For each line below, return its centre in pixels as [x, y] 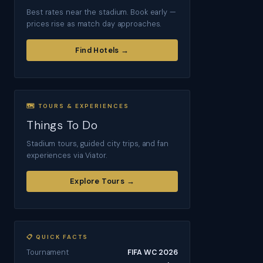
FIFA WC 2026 [153, 252]
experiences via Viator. [67, 155]
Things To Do [62, 125]
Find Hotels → [102, 50]
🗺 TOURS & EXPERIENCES [78, 106]
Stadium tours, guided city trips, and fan [97, 143]
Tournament [48, 252]
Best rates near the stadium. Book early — [101, 12]
